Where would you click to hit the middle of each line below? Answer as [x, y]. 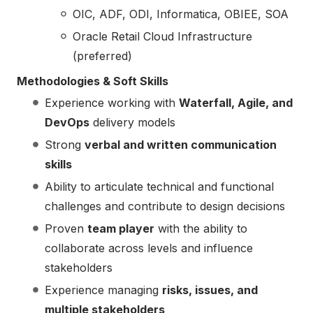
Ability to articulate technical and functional [159, 187]
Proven [66, 229]
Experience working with [112, 103]
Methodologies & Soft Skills [93, 81]
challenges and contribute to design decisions [165, 206]
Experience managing [103, 290]
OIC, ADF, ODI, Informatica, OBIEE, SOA [181, 14]
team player [121, 229]
